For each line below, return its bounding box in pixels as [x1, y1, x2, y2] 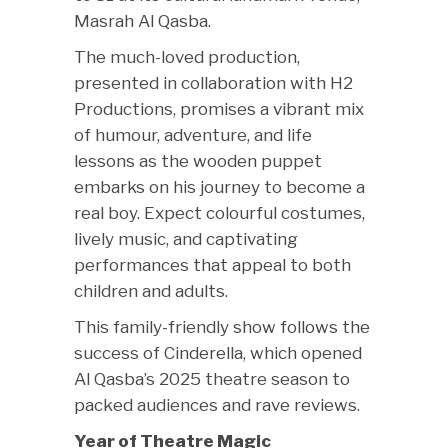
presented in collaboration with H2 [74, 73, 353, 93]
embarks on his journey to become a [74, 177, 365, 197]
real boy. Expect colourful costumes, [74, 203, 365, 223]
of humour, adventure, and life [74, 125, 312, 145]
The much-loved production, [74, 47, 300, 67]
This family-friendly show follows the [74, 317, 370, 337]
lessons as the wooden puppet [74, 151, 322, 171]
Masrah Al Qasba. [74, 11, 211, 31]
